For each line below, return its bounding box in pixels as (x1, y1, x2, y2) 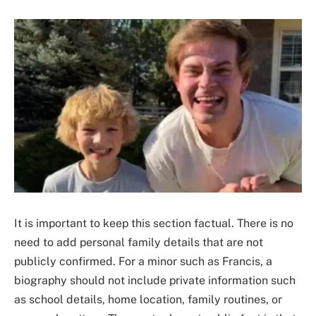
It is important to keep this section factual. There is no (14, 216, 293, 230)
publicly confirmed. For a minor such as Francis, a (14, 254, 272, 268)
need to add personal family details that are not (14, 235, 263, 249)
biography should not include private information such (14, 273, 296, 287)
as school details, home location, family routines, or (14, 292, 282, 306)
